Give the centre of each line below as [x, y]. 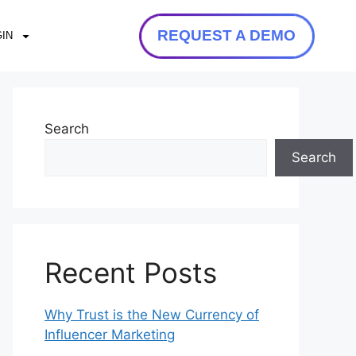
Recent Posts [131, 273]
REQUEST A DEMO [226, 35]
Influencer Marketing [110, 335]
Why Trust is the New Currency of [152, 315]
